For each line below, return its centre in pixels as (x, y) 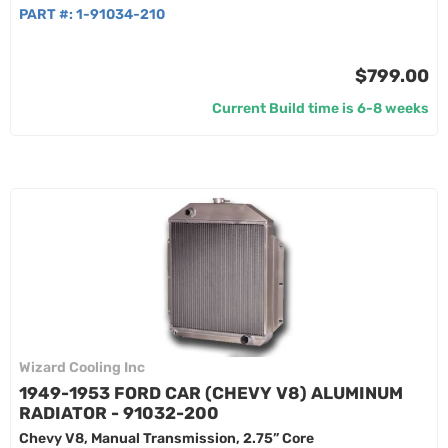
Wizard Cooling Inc (82, 367)
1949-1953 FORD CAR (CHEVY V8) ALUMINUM (211, 393)
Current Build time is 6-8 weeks (320, 108)
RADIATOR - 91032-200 (119, 413)
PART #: (47, 14)
